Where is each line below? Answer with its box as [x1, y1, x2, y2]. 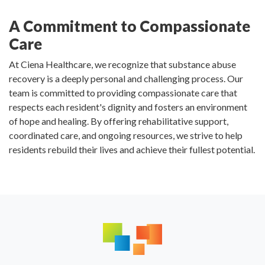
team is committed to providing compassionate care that [9, 87, 237, 99]
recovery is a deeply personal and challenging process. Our [9, 73, 243, 85]
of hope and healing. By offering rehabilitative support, [9, 115, 228, 127]
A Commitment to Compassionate [9, 17, 250, 35]
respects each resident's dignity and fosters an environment [9, 101, 247, 113]
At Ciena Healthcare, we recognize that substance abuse [9, 59, 236, 70]
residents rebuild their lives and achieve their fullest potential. [9, 144, 255, 156]
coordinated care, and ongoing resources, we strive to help [9, 130, 243, 141]
